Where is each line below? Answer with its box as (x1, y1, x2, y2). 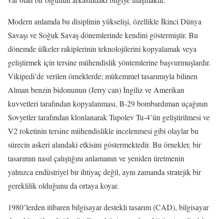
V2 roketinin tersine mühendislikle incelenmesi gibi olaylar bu (8, 126, 198, 136)
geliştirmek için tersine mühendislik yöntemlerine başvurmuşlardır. (8, 57, 211, 68)
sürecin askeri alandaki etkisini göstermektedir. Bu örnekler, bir (8, 139, 201, 150)
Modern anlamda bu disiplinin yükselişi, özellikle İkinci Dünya (8, 16, 201, 27)
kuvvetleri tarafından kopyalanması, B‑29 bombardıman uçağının (8, 98, 208, 109)
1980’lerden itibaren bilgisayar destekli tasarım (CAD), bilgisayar (8, 202, 209, 213)
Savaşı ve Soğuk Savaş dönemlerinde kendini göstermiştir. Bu (8, 30, 198, 41)
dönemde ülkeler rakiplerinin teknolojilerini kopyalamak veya (8, 44, 197, 54)
